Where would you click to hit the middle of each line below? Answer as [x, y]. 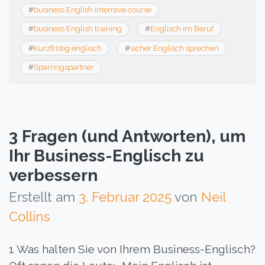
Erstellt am [44, 197]
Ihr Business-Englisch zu [106, 156]
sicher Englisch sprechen [174, 48]
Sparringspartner [64, 67]
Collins [29, 217]
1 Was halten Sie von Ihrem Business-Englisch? [132, 249]
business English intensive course [92, 9]
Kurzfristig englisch [67, 48]
